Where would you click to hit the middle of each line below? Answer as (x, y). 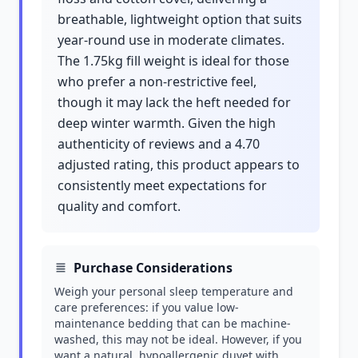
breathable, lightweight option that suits (180, 19)
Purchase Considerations (153, 268)
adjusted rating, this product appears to (179, 165)
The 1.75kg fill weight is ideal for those (173, 61)
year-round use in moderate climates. (171, 40)
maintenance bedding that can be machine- (173, 323)
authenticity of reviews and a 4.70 (159, 144)
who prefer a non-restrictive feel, (157, 82)
